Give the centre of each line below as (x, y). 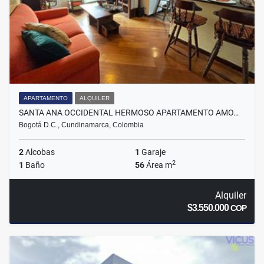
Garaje (153, 152)
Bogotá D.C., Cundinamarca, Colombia (81, 125)
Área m (158, 165)
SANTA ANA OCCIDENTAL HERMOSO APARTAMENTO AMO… (129, 113)
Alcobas (39, 152)
